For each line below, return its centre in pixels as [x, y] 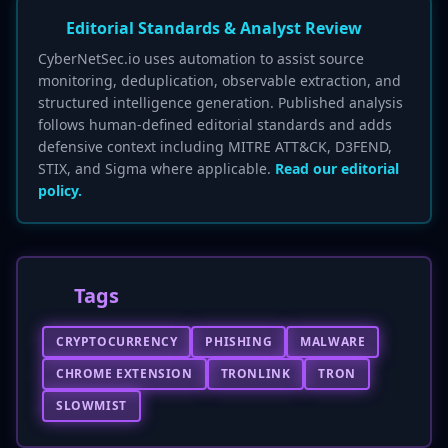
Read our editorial [337, 168]
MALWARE [333, 341]
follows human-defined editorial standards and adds [215, 124]
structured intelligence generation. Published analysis [220, 102]
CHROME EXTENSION [124, 373]
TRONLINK [255, 373]
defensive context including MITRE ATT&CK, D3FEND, [215, 146]
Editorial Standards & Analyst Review [214, 28]
